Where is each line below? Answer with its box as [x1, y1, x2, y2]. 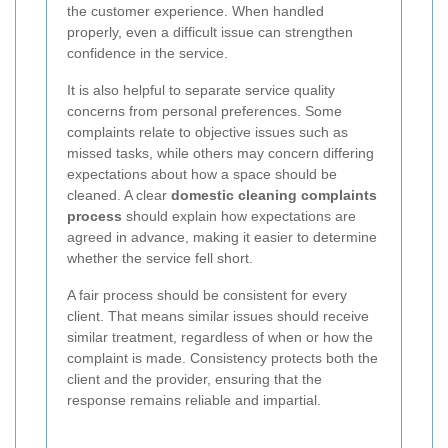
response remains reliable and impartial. [67, 392, 321, 409]
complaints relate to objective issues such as [67, 124, 348, 141]
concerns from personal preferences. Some [67, 103, 342, 120]
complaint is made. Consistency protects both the [67, 350, 378, 367]
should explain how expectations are [122, 208, 356, 225]
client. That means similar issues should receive [67, 308, 369, 325]
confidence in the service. [67, 45, 228, 62]
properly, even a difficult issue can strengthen [67, 24, 353, 41]
